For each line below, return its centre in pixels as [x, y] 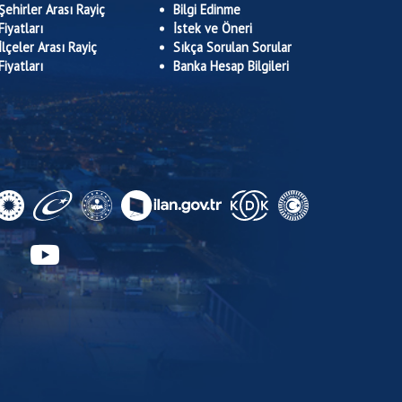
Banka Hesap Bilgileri [231, 66]
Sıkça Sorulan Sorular [232, 47]
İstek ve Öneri [213, 28]
